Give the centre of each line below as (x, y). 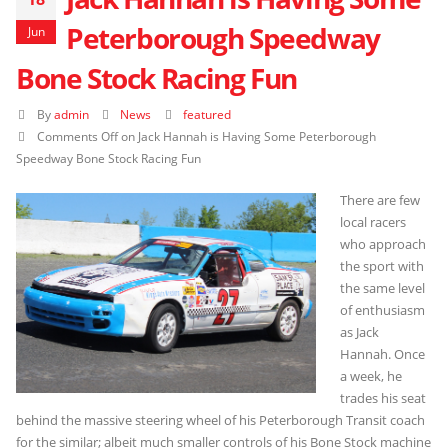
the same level (382, 288)
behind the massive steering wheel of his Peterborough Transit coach (220, 420)
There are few (380, 200)
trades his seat (383, 398)
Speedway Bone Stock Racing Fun (108, 158)
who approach (383, 244)
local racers (373, 222)
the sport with (382, 266)
